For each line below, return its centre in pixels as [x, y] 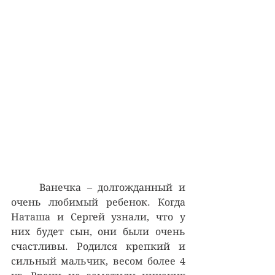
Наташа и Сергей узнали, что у [98, 217]
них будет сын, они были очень [98, 231]
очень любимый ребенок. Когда [98, 202]
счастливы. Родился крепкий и [98, 246]
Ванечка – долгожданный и [25, 187]
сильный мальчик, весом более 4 [98, 261]
